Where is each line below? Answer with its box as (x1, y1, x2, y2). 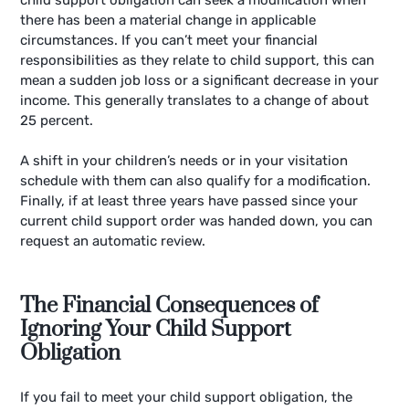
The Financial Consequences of (20, 291, 319, 320)
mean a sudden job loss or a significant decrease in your (20, 71, 380, 89)
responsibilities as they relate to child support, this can (20, 51, 375, 68)
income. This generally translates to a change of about (20, 91, 370, 109)
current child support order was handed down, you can (20, 213, 373, 230)
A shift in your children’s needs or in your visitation (20, 152, 349, 170)
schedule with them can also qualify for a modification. (20, 173, 372, 190)
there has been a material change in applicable (20, 11, 317, 28)
